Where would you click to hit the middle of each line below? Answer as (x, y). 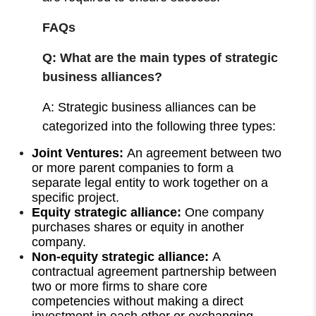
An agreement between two (205, 153)
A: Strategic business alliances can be (150, 107)
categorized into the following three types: (161, 126)
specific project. (79, 197)
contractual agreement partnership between (154, 271)
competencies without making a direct (138, 301)
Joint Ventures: (80, 153)
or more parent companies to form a (133, 168)
